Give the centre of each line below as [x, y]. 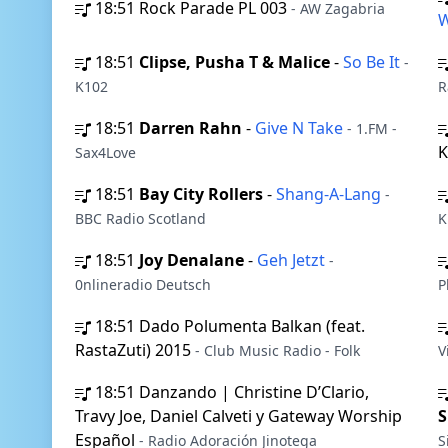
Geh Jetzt [293, 260]
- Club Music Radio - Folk [277, 350]
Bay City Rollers [201, 194]
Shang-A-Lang [330, 194]
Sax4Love [105, 152]
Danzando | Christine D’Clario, [254, 392]
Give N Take [301, 128]
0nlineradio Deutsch [143, 284]
